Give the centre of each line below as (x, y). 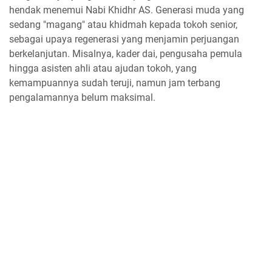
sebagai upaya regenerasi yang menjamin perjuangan (124, 39)
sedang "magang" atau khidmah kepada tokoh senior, (123, 25)
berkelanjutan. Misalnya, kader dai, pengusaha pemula (126, 54)
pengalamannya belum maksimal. (82, 98)
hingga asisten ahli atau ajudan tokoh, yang (103, 69)
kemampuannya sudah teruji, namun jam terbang (115, 83)
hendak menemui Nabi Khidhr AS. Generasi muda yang (127, 10)
